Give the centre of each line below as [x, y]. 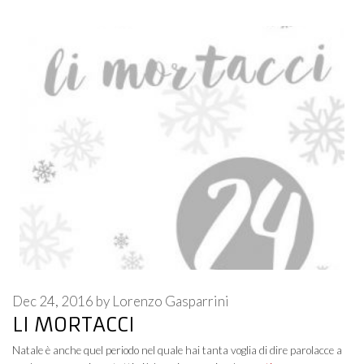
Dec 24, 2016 [53, 301]
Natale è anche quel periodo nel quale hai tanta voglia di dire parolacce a [177, 350]
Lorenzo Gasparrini [171, 301]
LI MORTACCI [74, 325]
